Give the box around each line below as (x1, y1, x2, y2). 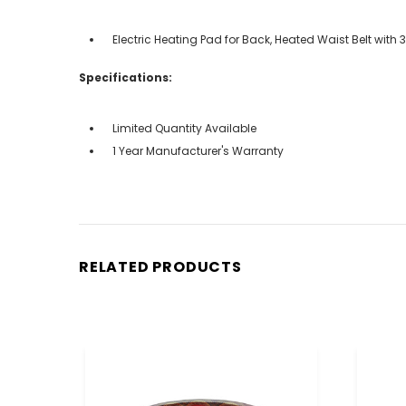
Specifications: (79, 69, 172, 85)
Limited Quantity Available (112, 120, 256, 136)
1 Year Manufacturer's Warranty (112, 142, 284, 159)
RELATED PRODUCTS (79, 256, 242, 277)
